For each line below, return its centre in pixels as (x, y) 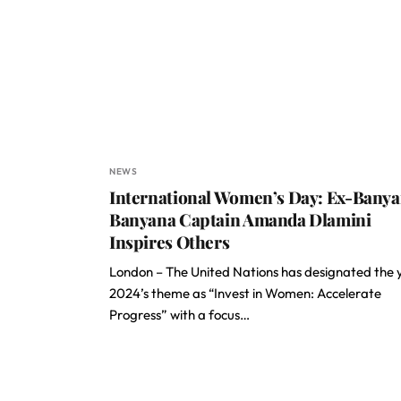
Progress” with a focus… (179, 315)
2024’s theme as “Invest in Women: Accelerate (245, 293)
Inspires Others (170, 242)
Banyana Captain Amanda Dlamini (240, 219)
